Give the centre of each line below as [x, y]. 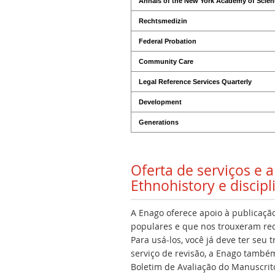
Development [160, 102]
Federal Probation [168, 41]
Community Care [166, 61]
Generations [159, 122]
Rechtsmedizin [163, 21]
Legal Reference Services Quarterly [195, 81]
